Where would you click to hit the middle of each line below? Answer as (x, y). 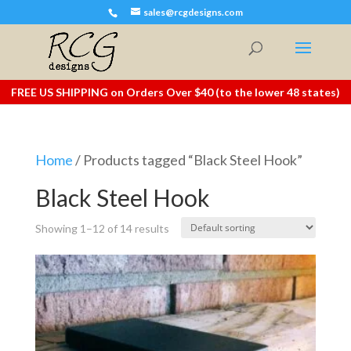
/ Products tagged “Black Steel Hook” (187, 160)
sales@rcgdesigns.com (193, 12)
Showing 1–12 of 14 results (102, 228)
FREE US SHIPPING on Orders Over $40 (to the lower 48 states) (175, 92)
